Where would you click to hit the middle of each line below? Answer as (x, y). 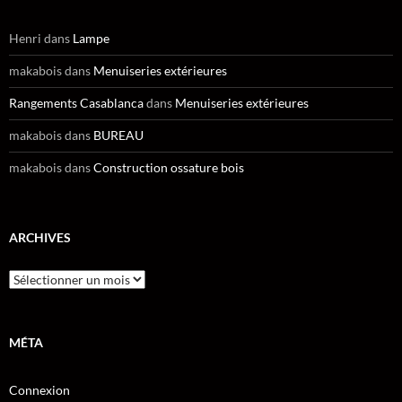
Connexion (39, 389)
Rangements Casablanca (76, 102)
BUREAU (118, 135)
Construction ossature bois (169, 167)
